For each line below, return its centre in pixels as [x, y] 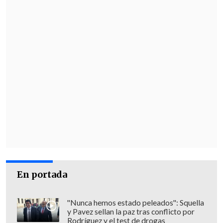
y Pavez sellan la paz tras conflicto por [131, 212]
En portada [42, 175]
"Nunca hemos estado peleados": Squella [135, 203]
